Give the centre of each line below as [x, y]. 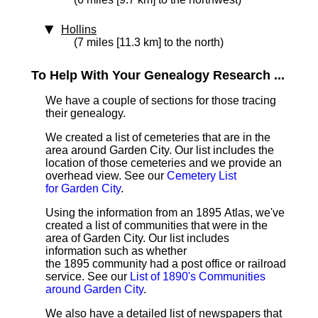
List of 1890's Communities [198, 276]
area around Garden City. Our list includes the [160, 150]
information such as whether [116, 251]
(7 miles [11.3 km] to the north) [149, 42]
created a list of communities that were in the [157, 225]
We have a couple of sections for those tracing [161, 100]
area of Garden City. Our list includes [137, 238]
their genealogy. [86, 113]
